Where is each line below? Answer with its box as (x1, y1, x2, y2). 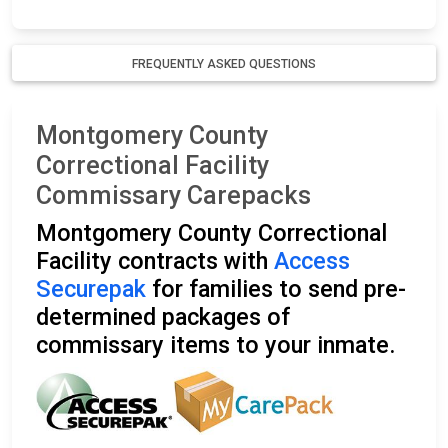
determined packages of (36, 303, 290, 332)
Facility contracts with (36, 247, 274, 276)
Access (274, 247, 350, 276)
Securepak (36, 275, 146, 304)
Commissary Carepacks (36, 181, 311, 211)
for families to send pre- (146, 275, 406, 304)
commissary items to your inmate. (36, 331, 396, 360)
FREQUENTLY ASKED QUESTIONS (132, 57, 316, 72)
